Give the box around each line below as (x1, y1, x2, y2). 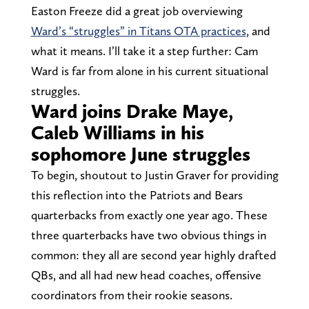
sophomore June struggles (30, 141, 250, 166)
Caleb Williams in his (30, 120, 204, 144)
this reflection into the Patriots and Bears (30, 187, 243, 202)
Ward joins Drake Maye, (30, 99, 233, 123)
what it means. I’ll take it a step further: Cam (30, 43, 258, 58)
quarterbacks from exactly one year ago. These (30, 207, 268, 222)
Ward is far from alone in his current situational (30, 63, 268, 78)
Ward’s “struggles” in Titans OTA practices (30, 23, 246, 38)
